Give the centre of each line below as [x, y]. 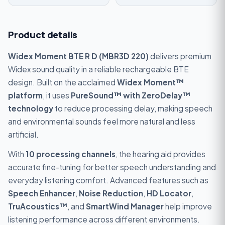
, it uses [57, 95]
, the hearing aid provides [160, 154]
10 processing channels [71, 154]
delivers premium [180, 56]
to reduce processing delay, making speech [133, 108]
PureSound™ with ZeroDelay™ [131, 95]
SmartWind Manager [125, 206]
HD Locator [169, 193]
